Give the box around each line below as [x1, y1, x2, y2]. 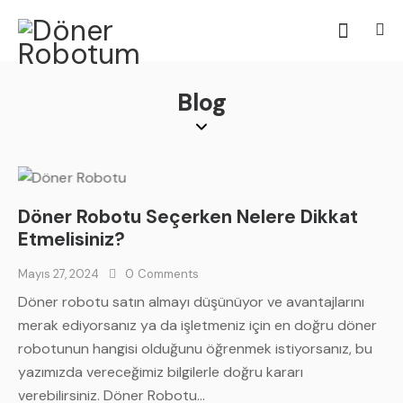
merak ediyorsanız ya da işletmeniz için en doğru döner [18, 316, 377, 336]
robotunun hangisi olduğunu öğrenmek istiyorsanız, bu [18, 339, 372, 359]
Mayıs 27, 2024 [18, 265, 99, 282]
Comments [137, 265, 199, 282]
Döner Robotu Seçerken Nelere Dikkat [18, 203, 358, 229]
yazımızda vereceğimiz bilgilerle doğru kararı [18, 363, 303, 382]
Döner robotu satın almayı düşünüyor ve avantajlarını [18, 292, 364, 312]
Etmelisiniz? [18, 226, 125, 252]
